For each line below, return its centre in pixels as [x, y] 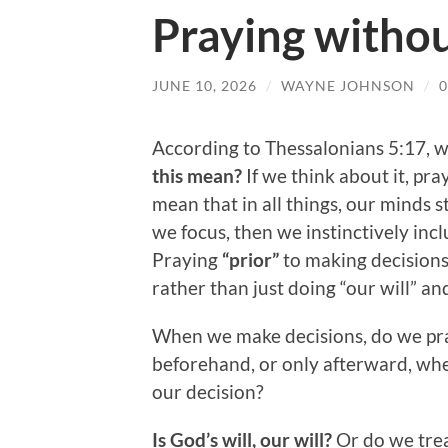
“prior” [250, 260]
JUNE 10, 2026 [204, 85]
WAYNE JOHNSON [348, 85]
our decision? [208, 392]
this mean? [199, 176]
